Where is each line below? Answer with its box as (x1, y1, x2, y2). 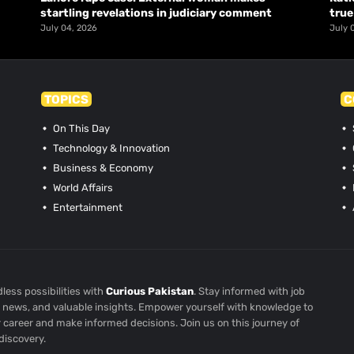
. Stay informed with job (194, 284, 306, 297)
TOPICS (44, 92, 89, 107)
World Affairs (51, 181, 114, 194)
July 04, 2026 (40, 22, 97, 33)
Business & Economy (51, 161, 154, 174)
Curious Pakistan (106, 284, 194, 297)
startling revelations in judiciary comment (40, 6, 272, 20)
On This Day (51, 122, 111, 134)
